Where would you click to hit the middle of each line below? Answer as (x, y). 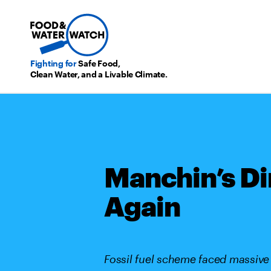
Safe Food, (98, 63)
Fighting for (54, 63)
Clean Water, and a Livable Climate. (99, 74)
